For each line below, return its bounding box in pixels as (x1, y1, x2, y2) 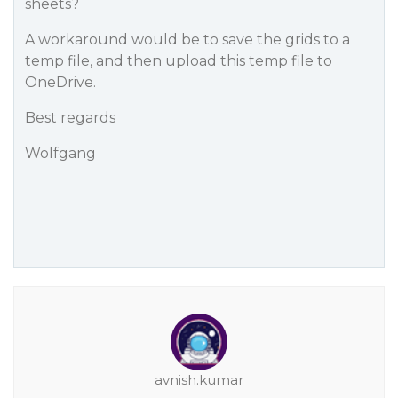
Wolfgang (25, 145, 96, 162)
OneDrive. (25, 74, 96, 91)
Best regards (25, 109, 115, 126)
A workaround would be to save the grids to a (25, 31, 350, 48)
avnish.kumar (155, 371, 243, 388)
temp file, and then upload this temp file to (25, 52, 332, 69)
